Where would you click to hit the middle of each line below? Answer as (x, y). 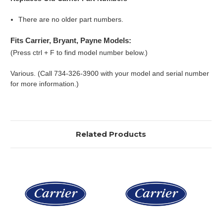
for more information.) (45, 83)
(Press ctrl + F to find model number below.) (79, 52)
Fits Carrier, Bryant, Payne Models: (71, 40)
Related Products (111, 134)
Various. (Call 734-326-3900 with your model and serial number (110, 73)
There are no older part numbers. (71, 19)
